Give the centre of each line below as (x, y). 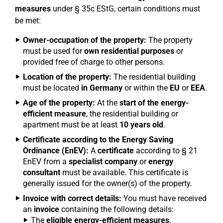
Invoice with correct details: (72, 198)
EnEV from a (46, 162)
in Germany (102, 88)
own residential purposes (129, 51)
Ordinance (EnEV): (56, 151)
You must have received (164, 198)
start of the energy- (154, 103)
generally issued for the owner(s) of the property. (108, 183)
